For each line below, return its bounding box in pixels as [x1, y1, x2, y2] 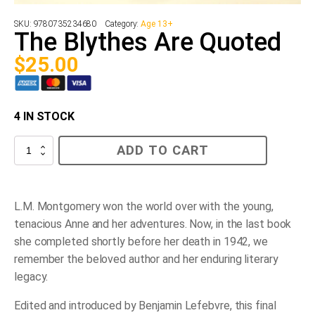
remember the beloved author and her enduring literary [14, 252, 278, 266]
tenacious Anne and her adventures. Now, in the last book [14, 217, 292, 231]
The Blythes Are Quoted [14, 27, 281, 58]
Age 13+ [141, 19, 173, 30]
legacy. [14, 270, 49, 284]
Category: [105, 19, 141, 30]
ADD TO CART [117, 143, 209, 159]
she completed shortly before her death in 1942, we [14, 235, 268, 249]
